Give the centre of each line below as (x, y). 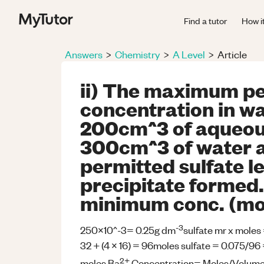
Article (232, 54)
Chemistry (138, 54)
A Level (189, 54)
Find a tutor (205, 20)
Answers (84, 54)
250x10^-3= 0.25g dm (128, 230)
